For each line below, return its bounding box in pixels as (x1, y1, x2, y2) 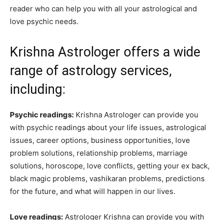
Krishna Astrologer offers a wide (10, 44, 200, 60)
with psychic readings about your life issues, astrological (10, 123, 206, 133)
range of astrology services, (10, 63, 172, 79)
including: (10, 82, 65, 98)
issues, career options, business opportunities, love (10, 136, 190, 145)
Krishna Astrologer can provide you (74, 110, 198, 120)
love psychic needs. (10, 17, 79, 27)
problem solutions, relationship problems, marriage (10, 148, 188, 158)
